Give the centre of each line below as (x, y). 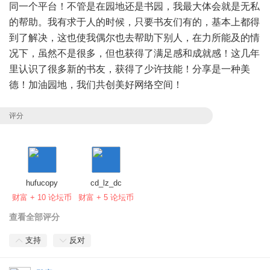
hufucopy (42, 183)
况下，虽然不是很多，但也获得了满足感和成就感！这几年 (134, 53)
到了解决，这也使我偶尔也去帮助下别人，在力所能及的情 (134, 37)
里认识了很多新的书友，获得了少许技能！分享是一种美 (130, 69)
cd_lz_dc (106, 183)
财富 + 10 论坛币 (42, 198)
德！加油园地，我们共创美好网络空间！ (96, 84)
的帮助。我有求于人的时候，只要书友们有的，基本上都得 (134, 22)
